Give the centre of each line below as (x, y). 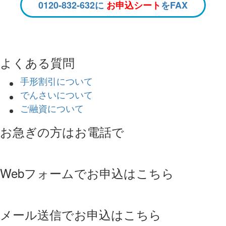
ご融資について (52, 108)
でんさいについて (56, 94)
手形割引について (56, 81)
